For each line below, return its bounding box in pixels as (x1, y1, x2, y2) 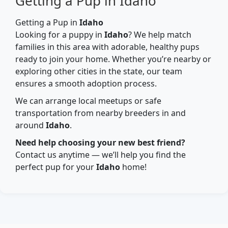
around (15, 119, 46, 131)
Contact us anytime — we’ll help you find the (15, 149, 186, 160)
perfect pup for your (15, 161, 96, 173)
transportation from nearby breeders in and (15, 107, 186, 119)
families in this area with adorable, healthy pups (15, 41, 199, 52)
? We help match (128, 28, 191, 40)
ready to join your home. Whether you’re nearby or (15, 53, 211, 65)
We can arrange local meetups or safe (15, 95, 161, 106)
